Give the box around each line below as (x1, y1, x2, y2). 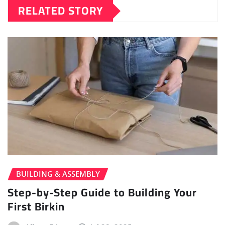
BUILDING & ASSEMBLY (16, 169, 100, 179)
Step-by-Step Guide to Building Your (8, 181, 197, 203)
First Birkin (8, 195, 65, 217)
